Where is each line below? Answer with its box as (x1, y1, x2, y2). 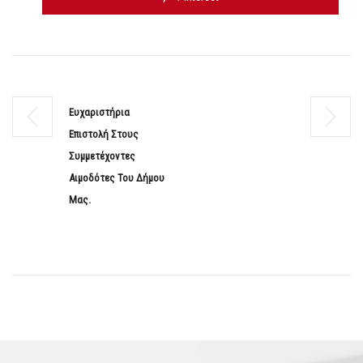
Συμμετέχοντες (69, 150, 135, 163)
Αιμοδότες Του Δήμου (69, 172, 164, 185)
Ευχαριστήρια (69, 106, 130, 119)
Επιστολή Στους (69, 128, 139, 141)
